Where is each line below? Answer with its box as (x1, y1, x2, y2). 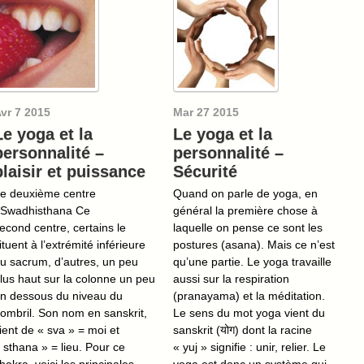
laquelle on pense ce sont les (173, 220, 323, 234)
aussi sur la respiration (173, 271, 289, 285)
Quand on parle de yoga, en (173, 186, 318, 200)
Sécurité (173, 162, 237, 180)
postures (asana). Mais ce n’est (173, 237, 335, 251)
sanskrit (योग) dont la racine (173, 323, 312, 336)
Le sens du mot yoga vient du (173, 305, 325, 319)
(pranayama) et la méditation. (173, 288, 325, 302)
